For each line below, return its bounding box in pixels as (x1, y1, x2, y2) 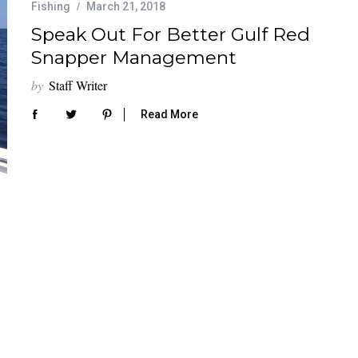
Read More (141, 107, 198, 121)
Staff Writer (49, 76, 107, 93)
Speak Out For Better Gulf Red (31, 22, 310, 46)
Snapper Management (31, 46, 237, 69)
